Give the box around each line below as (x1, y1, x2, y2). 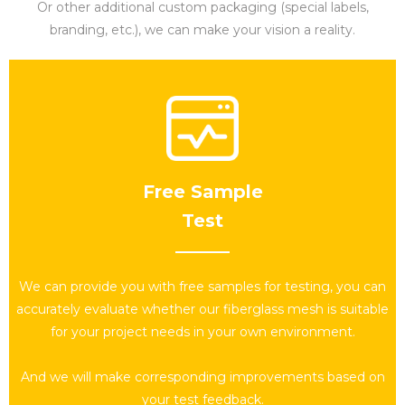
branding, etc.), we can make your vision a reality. (50, 22, 355, 39)
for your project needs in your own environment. (50, 324, 355, 341)
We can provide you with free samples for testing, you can (19, 278, 386, 296)
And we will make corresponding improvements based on (20, 369, 385, 386)
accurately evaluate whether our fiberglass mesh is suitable (16, 301, 389, 318)
